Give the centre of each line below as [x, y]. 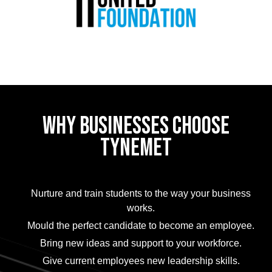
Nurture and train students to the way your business [141, 193]
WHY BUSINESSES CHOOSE [136, 126]
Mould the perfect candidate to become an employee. [141, 225]
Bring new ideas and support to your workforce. [141, 243]
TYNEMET [136, 148]
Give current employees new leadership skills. [141, 260]
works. [141, 208]
